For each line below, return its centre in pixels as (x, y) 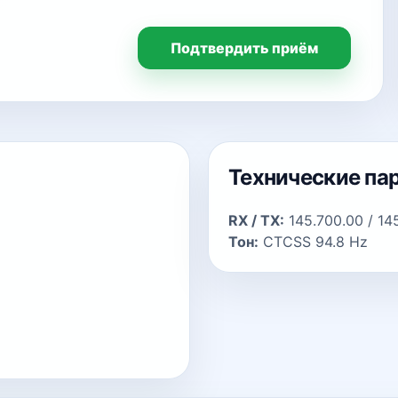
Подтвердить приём (244, 48)
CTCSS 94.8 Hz (313, 242)
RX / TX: (256, 220)
